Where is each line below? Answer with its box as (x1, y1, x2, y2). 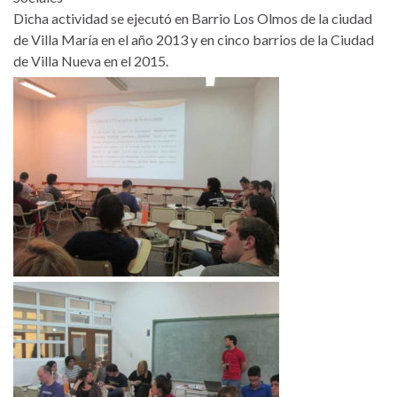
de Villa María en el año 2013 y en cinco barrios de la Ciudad (13, 31, 374, 49)
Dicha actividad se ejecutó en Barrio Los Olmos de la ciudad (13, 10, 372, 27)
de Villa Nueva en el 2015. (13, 52, 168, 70)
